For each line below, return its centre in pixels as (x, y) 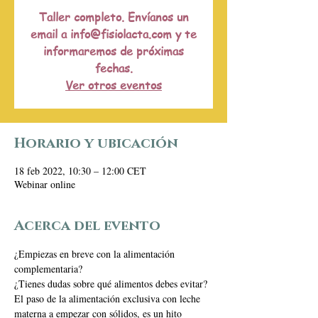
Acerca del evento (87, 226)
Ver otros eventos (114, 85)
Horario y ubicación (96, 143)
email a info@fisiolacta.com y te (114, 34)
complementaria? (48, 269)
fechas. (114, 68)
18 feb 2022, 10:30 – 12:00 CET (80, 171)
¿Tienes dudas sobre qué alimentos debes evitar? (111, 284)
